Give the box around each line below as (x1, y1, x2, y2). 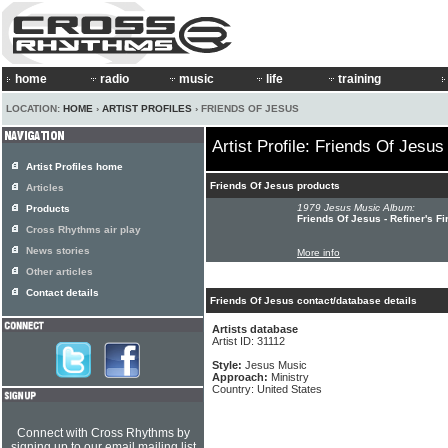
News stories (26, 245, 90, 256)
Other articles (26, 266, 93, 277)
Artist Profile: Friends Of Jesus (212, 137, 444, 156)
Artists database (212, 323, 298, 335)
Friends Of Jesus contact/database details (210, 295, 417, 306)
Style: (212, 359, 245, 371)
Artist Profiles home (26, 161, 123, 172)
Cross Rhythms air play (26, 224, 141, 235)
